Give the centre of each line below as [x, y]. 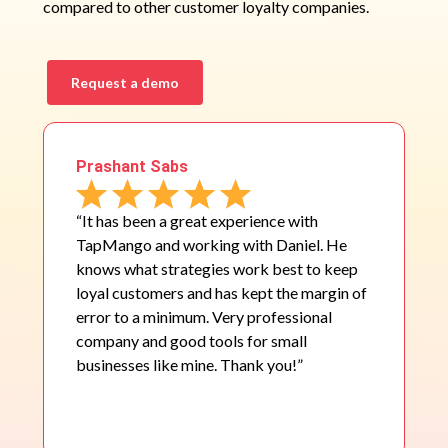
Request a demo [125, 82]
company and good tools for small [191, 341]
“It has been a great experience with [197, 221]
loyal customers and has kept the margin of [221, 293]
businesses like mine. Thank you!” [189, 365]
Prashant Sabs [132, 167]
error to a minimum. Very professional [204, 317]
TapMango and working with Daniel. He [211, 245]
